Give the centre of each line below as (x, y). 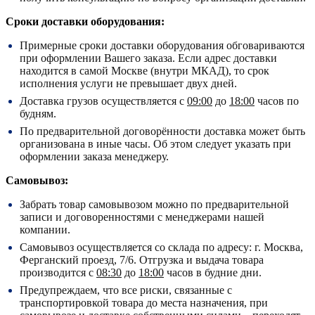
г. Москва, (279, 247)
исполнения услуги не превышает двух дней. (128, 83)
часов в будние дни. (213, 272)
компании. (45, 229)
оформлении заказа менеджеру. (94, 156)
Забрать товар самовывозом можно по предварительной (154, 204)
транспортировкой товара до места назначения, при (144, 302)
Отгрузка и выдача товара (200, 259)
